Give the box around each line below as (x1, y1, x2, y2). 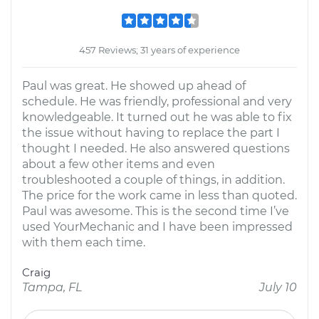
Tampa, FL (22, 281, 82, 294)
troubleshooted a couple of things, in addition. (22, 173, 285, 187)
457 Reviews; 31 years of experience (79, 44, 240, 56)
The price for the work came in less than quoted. (22, 189, 297, 202)
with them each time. (22, 236, 145, 249)
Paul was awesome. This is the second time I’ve (22, 204, 289, 218)
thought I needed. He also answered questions (22, 142, 290, 155)
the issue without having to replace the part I (22, 126, 280, 140)
